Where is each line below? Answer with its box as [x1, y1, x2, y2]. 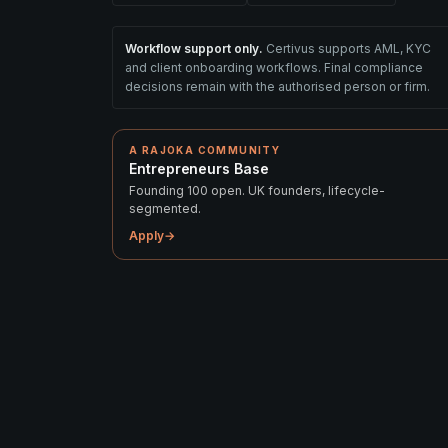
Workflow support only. [125, 40, 266, 56]
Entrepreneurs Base [129, 159, 269, 177]
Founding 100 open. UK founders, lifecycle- [129, 182, 385, 198]
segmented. [129, 200, 201, 216]
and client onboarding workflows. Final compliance [125, 59, 423, 75]
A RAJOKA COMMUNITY [129, 143, 281, 156]
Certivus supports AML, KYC [266, 40, 431, 56]
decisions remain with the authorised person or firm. [125, 78, 430, 94]
